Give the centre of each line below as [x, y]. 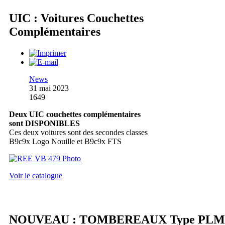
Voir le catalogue [36, 176]
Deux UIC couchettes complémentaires [75, 115]
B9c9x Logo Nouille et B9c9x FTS [65, 142]
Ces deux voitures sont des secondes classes [78, 133]
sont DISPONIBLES [44, 124]
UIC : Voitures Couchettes [76, 18]
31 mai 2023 [49, 88]
